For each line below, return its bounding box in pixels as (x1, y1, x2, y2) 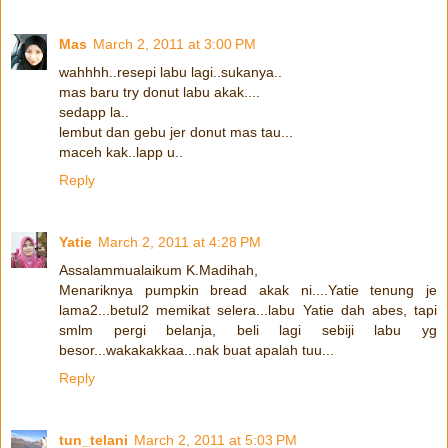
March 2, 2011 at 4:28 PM (98, 233, 261, 250)
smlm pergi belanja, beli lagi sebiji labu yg (59, 321, 437, 338)
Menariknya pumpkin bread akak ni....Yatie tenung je (59, 281, 437, 298)
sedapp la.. (59, 103, 129, 120)
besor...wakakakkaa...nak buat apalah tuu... (59, 341, 334, 358)
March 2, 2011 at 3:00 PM (93, 35, 256, 52)
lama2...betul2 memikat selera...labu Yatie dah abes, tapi (59, 301, 437, 318)
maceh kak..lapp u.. (59, 143, 183, 160)
